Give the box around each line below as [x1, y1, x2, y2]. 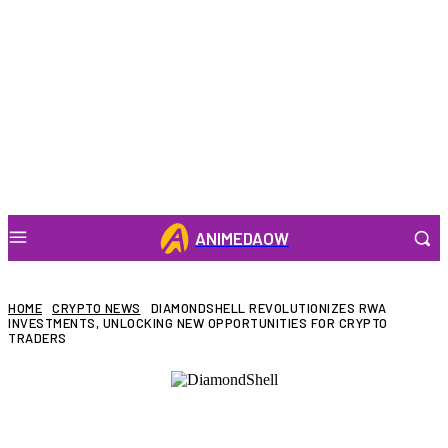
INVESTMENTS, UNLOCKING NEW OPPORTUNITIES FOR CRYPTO [8, 315, 388, 332]
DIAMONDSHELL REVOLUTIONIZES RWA [150, 300, 386, 316]
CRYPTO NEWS [52, 300, 141, 316]
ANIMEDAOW [194, 227, 289, 248]
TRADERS [8, 330, 67, 347]
